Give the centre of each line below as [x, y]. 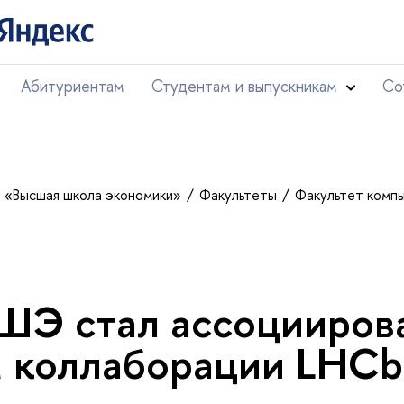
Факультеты [240, 195]
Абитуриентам [73, 86]
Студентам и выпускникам [244, 86]
